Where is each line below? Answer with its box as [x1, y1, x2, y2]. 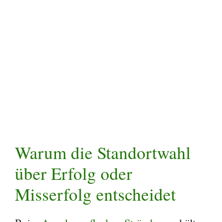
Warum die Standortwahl [15, 141, 191, 165]
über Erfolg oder [15, 162, 132, 185]
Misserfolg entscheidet [15, 182, 176, 206]
